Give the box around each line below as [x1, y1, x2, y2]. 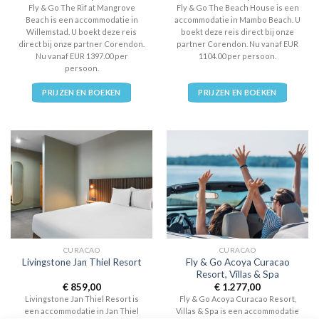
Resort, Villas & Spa [196, 268, 279, 280]
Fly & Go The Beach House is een [176, 3, 299, 13]
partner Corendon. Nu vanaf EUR [177, 39, 298, 49]
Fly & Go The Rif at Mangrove [28, 3, 135, 13]
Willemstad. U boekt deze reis [26, 27, 137, 37]
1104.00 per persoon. [199, 51, 276, 61]
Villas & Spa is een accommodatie [176, 306, 299, 316]
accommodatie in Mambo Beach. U [174, 15, 300, 25]
